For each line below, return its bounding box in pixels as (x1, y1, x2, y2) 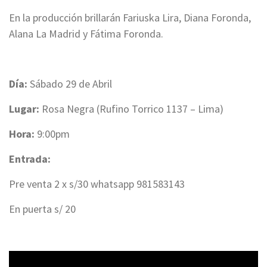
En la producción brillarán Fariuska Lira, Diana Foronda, (9, 11, 251, 25)
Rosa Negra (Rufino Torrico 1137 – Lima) (42, 102, 223, 116)
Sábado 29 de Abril (27, 77, 112, 91)
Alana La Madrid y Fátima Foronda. (9, 27, 163, 41)
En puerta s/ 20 (9, 202, 76, 216)
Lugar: (9, 102, 42, 116)
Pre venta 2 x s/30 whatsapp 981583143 (9, 177, 187, 191)
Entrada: (9, 152, 53, 166)
